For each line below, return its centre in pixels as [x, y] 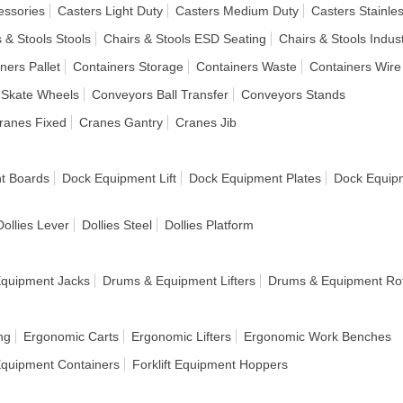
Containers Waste [246, 67]
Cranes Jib [206, 122]
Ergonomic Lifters [181, 336]
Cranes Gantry [121, 122]
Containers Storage [128, 67]
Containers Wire [355, 67]
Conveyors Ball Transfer [160, 94]
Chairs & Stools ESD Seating [185, 39]
